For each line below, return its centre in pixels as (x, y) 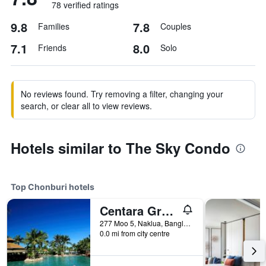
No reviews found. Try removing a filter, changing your (122, 94)
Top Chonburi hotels (53, 187)
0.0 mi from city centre (135, 233)
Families (54, 26)
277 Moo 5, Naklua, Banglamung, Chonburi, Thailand (187, 223)
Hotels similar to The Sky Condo (121, 148)
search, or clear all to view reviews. (86, 106)
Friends (52, 47)
